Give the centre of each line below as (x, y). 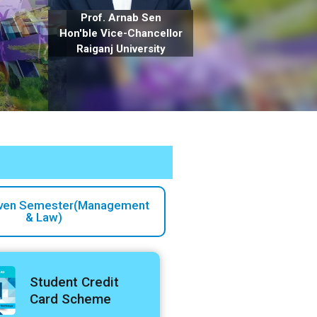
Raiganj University (121, 48)
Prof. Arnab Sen (121, 17)
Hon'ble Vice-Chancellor (121, 33)
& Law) (44, 217)
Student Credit (74, 282)
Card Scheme (70, 299)
